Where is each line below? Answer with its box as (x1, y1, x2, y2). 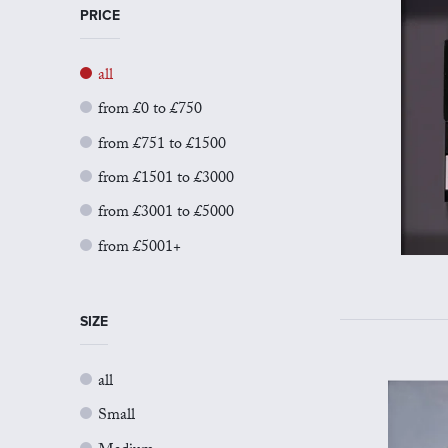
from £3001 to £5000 (98, 200, 234, 228)
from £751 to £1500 (98, 131, 226, 159)
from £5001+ (98, 234, 181, 262)
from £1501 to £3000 (98, 165, 234, 193)
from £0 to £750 (98, 97, 202, 125)
